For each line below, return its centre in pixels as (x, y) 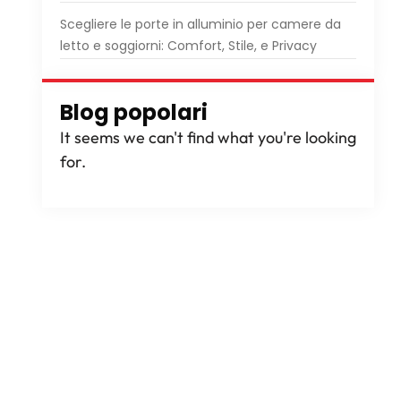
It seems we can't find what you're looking (208, 137)
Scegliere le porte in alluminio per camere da (200, 24)
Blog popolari (133, 112)
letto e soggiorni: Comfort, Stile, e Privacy (188, 46)
